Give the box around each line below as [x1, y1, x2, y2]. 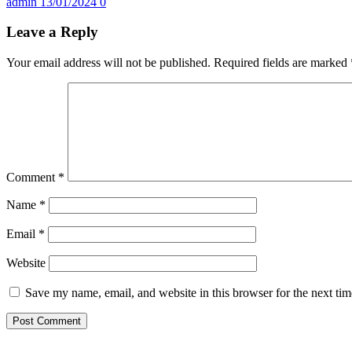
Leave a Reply [6, 24, 98, 41]
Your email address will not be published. [6, 56, 211, 70]
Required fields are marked [214, 56, 350, 70]
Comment [6, 170, 58, 185]
